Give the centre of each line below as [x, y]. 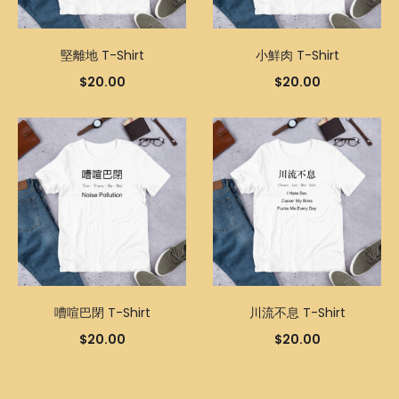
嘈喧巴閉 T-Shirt [102, 313]
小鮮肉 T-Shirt [297, 55]
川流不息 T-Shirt [297, 313]
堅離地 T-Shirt [102, 55]
